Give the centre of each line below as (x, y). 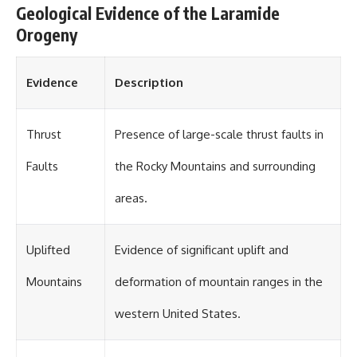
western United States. (178, 313)
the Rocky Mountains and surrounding (215, 166)
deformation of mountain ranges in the (219, 281)
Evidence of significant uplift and (202, 249)
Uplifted (48, 249)
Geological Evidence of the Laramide (148, 14)
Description (149, 82)
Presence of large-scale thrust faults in (219, 134)
